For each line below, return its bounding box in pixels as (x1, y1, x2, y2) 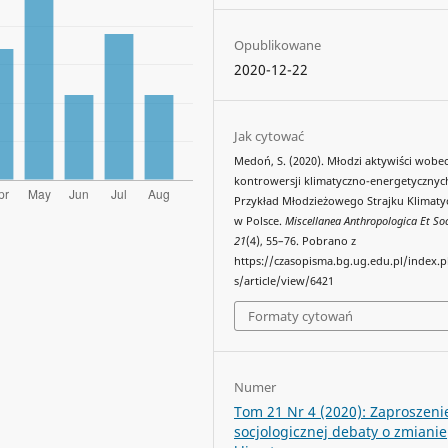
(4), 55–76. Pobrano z (246, 233, 357, 248)
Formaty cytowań (248, 307, 354, 326)
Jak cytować (234, 126, 305, 145)
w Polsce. (234, 213, 286, 228)
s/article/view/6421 (234, 273, 335, 288)
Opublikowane (234, 35, 322, 54)
